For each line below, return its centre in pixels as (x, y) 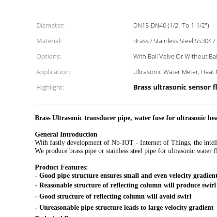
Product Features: (62, 167)
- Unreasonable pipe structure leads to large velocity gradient (124, 208)
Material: (49, 41)
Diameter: (50, 25)
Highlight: (50, 87)
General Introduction (66, 134)
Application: (53, 72)
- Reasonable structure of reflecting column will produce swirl (125, 185)
